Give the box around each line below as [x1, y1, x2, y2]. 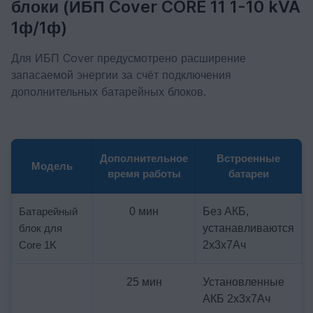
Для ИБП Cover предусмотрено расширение [11, 51, 246, 65]
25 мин [126, 276, 162, 288]
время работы [107, 168, 181, 180]
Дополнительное [100, 152, 188, 164]
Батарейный [19, 205, 78, 217]
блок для [19, 222, 62, 234]
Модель [31, 160, 73, 172]
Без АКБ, [203, 205, 249, 217]
